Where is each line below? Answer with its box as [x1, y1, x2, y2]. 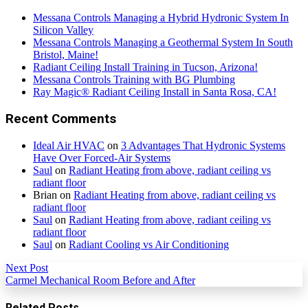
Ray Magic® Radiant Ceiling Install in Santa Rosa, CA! [33, 86, 276, 98]
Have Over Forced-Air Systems [33, 151, 170, 164]
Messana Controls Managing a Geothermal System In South [33, 36, 293, 49]
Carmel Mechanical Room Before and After [5, 274, 195, 286]
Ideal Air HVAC [33, 139, 104, 151]
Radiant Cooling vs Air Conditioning [69, 238, 229, 250]
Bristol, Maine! [33, 49, 98, 61]
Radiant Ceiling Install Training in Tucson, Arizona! [33, 61, 258, 74]
